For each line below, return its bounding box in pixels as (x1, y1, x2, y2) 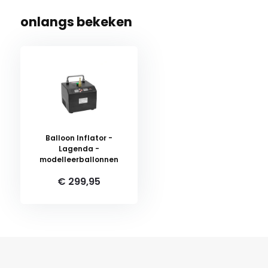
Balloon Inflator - (45, 133, 112, 143)
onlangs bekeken (20, 13, 132, 31)
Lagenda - (58, 144, 99, 154)
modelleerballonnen (39, 154, 118, 165)
